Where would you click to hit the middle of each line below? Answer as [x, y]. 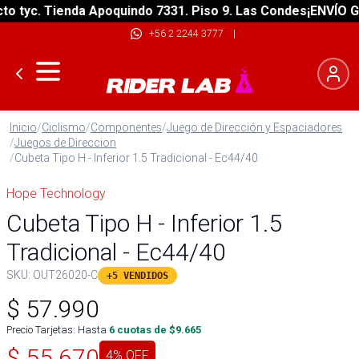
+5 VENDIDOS [137, 276]
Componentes [126, 127]
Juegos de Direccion [65, 143]
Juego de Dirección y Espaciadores [254, 127]
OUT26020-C [65, 275]
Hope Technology [56, 193]
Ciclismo [64, 127]
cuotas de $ [145, 330]
